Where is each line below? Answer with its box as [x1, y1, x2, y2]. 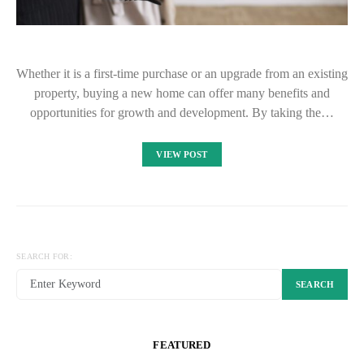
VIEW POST [156, 149, 208, 159]
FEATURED [153, 339, 211, 351]
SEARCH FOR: [16, 252, 72, 261]
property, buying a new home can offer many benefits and [34, 86, 330, 100]
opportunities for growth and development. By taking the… [30, 106, 334, 119]
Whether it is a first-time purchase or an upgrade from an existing [16, 67, 348, 80]
